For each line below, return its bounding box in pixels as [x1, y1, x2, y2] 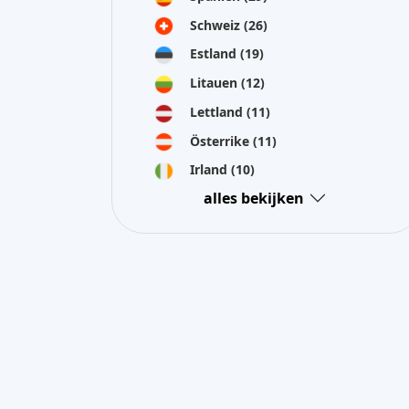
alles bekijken [203, 187, 304, 208]
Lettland [190, 102, 246, 121]
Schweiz [190, 16, 244, 34]
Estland [190, 45, 240, 63]
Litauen [190, 74, 241, 91]
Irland [190, 161, 231, 179]
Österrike [190, 131, 253, 150]
